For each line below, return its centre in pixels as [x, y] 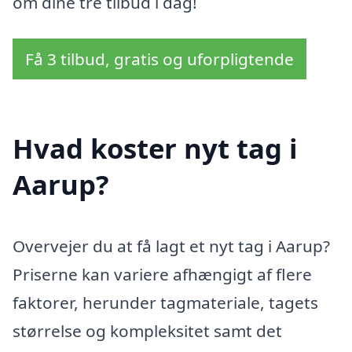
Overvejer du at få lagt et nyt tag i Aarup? [171, 246]
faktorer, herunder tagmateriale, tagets [165, 302]
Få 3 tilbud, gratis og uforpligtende [159, 59]
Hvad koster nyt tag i [155, 148]
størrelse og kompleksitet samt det [147, 330]
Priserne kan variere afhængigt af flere [162, 274]
